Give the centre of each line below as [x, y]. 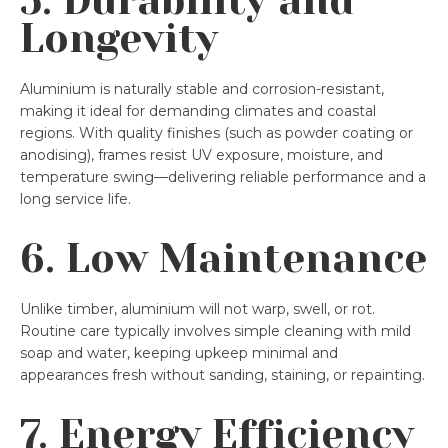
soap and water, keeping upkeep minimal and [179, 352]
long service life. [75, 198]
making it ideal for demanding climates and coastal [198, 110]
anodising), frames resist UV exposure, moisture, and [201, 154]
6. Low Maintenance [223, 258]
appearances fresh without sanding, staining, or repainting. [222, 374]
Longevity [119, 38]
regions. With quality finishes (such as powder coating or [216, 132]
